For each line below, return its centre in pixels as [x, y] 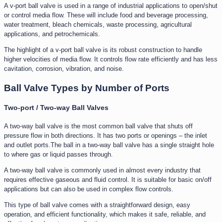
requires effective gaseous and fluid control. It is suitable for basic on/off [108, 180]
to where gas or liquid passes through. [58, 155]
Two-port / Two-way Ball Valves [56, 107]
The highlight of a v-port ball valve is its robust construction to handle [103, 50]
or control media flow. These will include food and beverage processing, [106, 15]
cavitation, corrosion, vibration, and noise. [64, 68]
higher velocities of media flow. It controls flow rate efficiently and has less [111, 59]
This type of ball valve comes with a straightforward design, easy [97, 205]
